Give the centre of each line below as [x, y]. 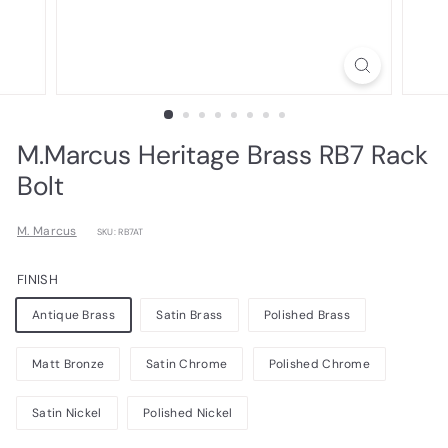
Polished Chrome [319, 364]
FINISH [37, 279]
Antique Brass [73, 315]
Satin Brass [189, 315]
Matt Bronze [68, 364]
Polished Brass [306, 315]
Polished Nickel [187, 413]
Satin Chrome [186, 364]
